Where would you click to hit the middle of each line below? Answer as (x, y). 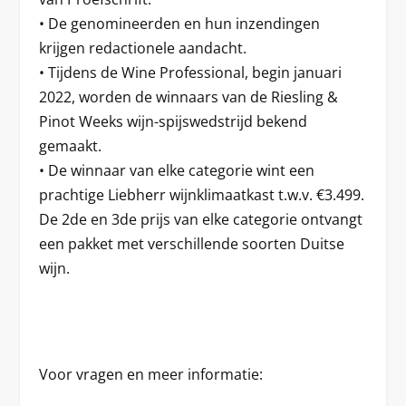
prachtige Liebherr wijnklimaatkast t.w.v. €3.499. (201, 195)
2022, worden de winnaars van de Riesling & (188, 97)
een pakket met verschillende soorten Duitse (191, 244)
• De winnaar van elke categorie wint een (176, 170)
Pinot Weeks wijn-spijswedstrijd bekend (173, 121)
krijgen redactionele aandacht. (142, 48)
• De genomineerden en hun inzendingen (179, 24)
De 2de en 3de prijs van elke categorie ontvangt (200, 219)
